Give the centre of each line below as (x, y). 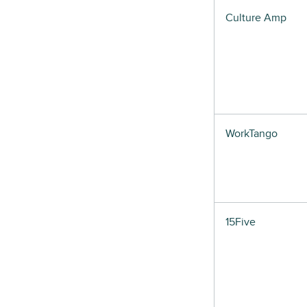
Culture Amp (256, 18)
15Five (241, 222)
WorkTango (251, 134)
